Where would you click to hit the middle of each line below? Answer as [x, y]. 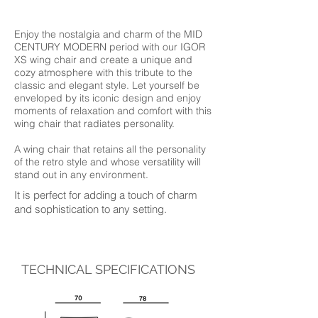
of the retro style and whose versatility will [108, 162]
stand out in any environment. [81, 175]
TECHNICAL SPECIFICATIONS [108, 269]
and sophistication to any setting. [91, 209]
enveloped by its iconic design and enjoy [108, 98]
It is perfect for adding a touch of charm [106, 195]
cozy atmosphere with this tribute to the [103, 72]
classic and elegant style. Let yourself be [107, 85]
